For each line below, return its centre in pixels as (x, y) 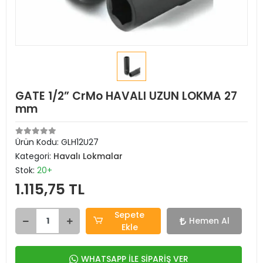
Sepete (130, 215)
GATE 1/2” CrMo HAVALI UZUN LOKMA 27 (126, 96)
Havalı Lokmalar (88, 156)
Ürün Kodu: (38, 142)
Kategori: (34, 156)
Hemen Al (209, 221)
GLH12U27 (80, 142)
